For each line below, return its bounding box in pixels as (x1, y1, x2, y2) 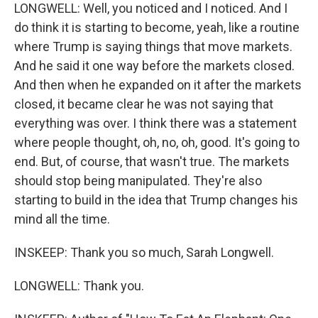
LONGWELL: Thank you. (14, 278, 144, 293)
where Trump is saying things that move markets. (14, 39, 292, 54)
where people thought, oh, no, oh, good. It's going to (14, 135, 300, 150)
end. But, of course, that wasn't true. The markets (14, 154, 290, 169)
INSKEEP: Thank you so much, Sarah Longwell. (14, 245, 274, 260)
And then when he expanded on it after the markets (14, 77, 302, 92)
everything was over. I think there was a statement (14, 116, 297, 131)
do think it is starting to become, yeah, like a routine (14, 20, 300, 35)
